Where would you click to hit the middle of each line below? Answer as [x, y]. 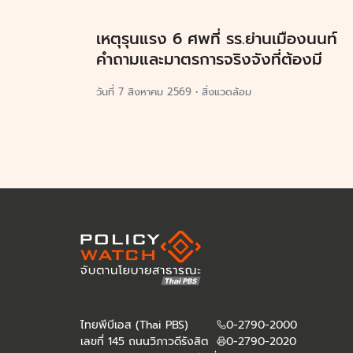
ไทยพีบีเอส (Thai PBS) [134, 325]
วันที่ [107, 91]
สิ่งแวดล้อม [227, 91]
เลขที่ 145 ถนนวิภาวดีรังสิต [144, 341]
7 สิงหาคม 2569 [155, 91]
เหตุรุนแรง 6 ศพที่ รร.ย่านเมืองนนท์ [217, 38]
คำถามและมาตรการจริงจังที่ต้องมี [209, 59]
